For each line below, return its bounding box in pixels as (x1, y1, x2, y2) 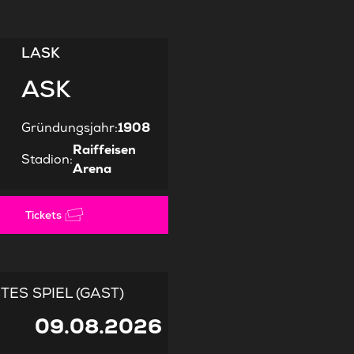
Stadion (21, 151, 70, 168)
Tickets (25, 208, 62, 223)
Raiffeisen (72, 141, 136, 159)
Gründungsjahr (21, 119, 115, 137)
